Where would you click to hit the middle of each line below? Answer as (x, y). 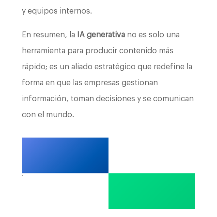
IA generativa (101, 35)
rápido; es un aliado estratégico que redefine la (107, 67)
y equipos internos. (57, 11)
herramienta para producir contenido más (97, 51)
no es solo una (152, 35)
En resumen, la (49, 35)
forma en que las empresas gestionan (90, 83)
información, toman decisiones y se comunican (108, 99)
